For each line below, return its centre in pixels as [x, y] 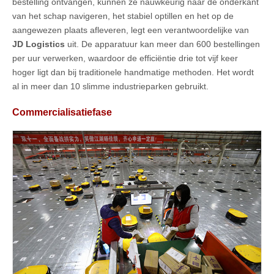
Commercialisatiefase [62, 112]
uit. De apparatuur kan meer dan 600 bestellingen [162, 44]
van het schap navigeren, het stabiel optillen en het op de [123, 16]
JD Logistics [39, 44]
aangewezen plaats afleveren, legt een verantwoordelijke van [131, 30]
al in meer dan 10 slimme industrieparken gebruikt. [110, 87]
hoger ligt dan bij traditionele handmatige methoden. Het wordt [133, 72]
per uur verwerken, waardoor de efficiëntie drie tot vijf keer [125, 58]
